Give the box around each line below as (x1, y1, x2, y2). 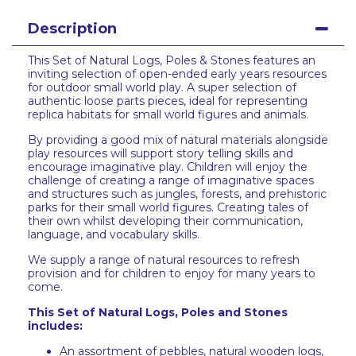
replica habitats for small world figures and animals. (28, 107, 308, 122)
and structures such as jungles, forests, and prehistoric (28, 187, 327, 201)
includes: (28, 319, 83, 333)
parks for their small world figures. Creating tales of (28, 200, 308, 215)
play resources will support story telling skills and (28, 146, 293, 161)
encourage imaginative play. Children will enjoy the (28, 160, 308, 174)
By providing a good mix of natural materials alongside (28, 133, 328, 147)
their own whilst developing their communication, (28, 214, 303, 228)
